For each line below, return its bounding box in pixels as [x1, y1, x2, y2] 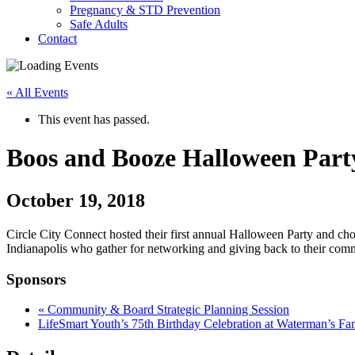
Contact [38, 32, 77, 45]
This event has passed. [38, 113, 150, 126]
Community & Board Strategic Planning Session [44, 303, 289, 317]
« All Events [6, 86, 68, 99]
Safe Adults [70, 17, 128, 31]
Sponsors [6, 270, 66, 288]
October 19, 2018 [6, 189, 145, 211]
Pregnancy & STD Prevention [70, 3, 220, 17]
